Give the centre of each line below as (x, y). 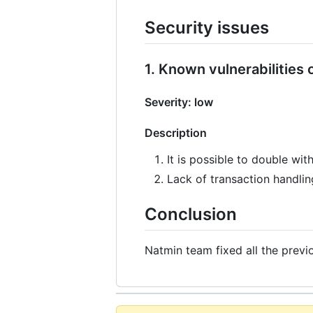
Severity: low (179, 102)
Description (176, 132)
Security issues (207, 27)
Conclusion (191, 214)
